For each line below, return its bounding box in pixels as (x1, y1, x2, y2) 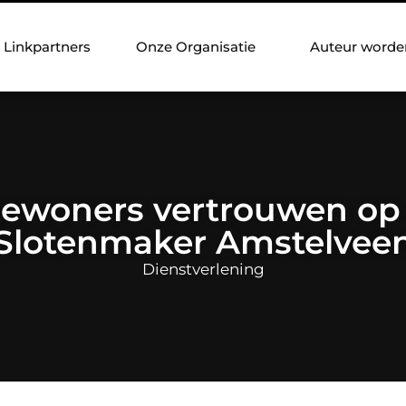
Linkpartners (4, 38, 91, 55)
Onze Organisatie (136, 38, 256, 55)
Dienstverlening (141, 259, 265, 278)
